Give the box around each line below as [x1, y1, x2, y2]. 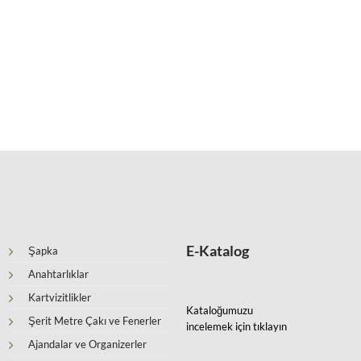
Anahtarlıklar [27, 268, 89, 281]
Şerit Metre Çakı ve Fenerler [27, 314, 161, 328]
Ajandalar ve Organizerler [27, 338, 147, 351]
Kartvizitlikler [27, 291, 91, 305]
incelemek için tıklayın [186, 320, 288, 334]
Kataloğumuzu [186, 304, 254, 317]
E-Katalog [186, 242, 250, 260]
